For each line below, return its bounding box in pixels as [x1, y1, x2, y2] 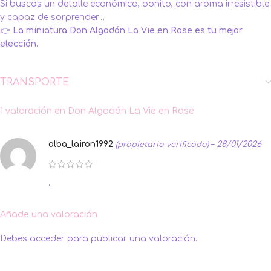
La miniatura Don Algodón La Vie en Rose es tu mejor [13, 25, 243, 35]
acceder [30, 233, 65, 243]
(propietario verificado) [116, 140, 209, 149]
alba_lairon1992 [48, 139, 116, 149]
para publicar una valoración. [65, 233, 197, 243]
